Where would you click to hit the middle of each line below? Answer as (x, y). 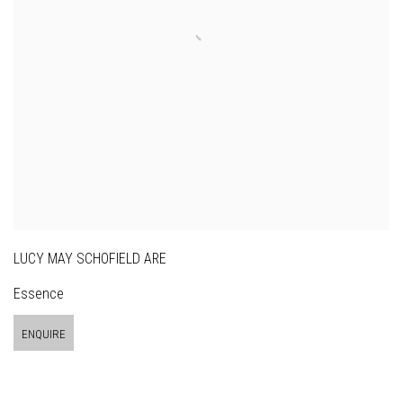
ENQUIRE (44, 334)
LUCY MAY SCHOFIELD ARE (90, 259)
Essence (39, 293)
